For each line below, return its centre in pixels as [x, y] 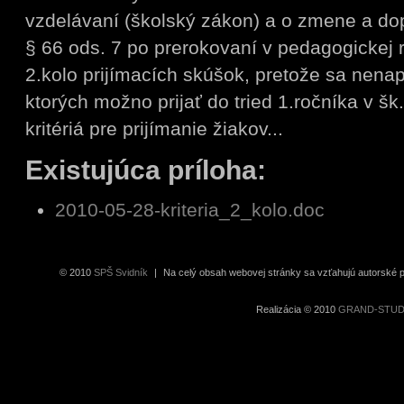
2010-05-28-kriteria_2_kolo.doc [190, 209]
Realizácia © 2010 [297, 310]
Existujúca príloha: [146, 170]
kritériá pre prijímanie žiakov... [154, 129]
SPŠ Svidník [120, 273]
